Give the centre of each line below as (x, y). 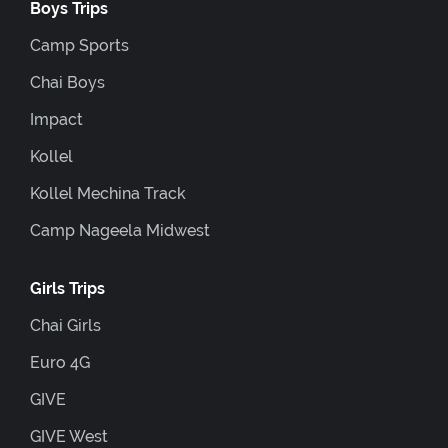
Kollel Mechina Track (108, 193)
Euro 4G (60, 362)
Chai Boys (67, 82)
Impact (56, 119)
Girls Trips (67, 288)
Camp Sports (79, 45)
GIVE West (69, 436)
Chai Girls (65, 325)
